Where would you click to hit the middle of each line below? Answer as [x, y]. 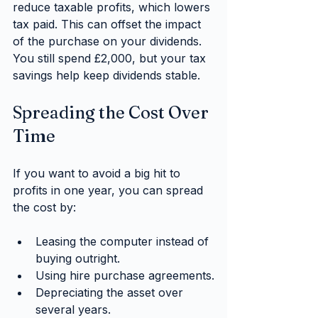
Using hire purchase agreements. [125, 276]
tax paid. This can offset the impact [109, 24]
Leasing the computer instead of [124, 242]
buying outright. [78, 259]
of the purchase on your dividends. [109, 42]
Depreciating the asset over [111, 293]
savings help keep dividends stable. [106, 76]
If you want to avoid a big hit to [98, 174]
